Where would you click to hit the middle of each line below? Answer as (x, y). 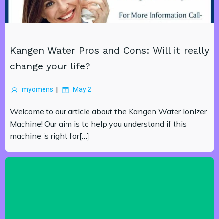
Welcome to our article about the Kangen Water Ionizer (108, 111)
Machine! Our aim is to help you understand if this (98, 124)
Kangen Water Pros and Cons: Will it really (109, 50)
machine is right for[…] (50, 136)
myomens (38, 89)
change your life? (50, 66)
